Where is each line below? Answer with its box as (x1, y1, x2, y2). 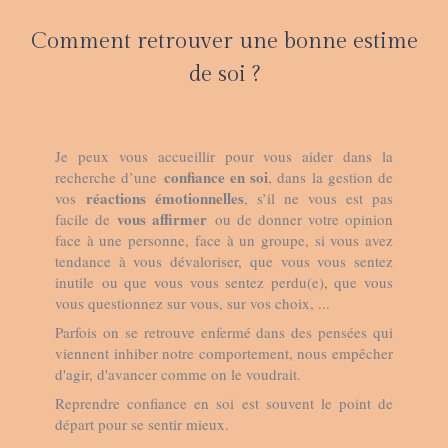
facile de (55, 209, 118, 229)
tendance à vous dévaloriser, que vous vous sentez (55, 251, 393, 271)
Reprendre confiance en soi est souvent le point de (55, 393, 393, 413)
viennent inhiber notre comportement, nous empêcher (55, 343, 393, 363)
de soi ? (188, 61, 260, 87)
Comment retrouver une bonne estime (30, 28, 418, 54)
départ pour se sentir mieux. (55, 414, 229, 434)
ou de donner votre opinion (207, 209, 393, 229)
